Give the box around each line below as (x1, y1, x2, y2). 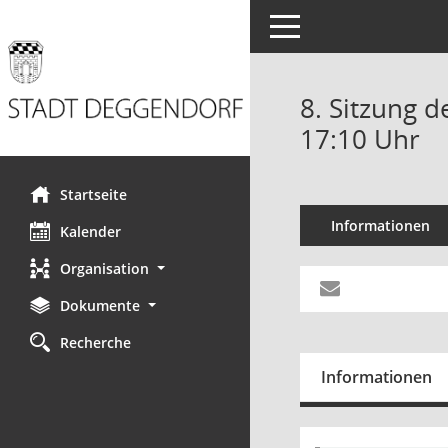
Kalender (60, 221, 121, 241)
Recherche (60, 332, 131, 352)
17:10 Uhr (300, 121, 420, 157)
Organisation (60, 258, 149, 278)
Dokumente (60, 295, 140, 315)
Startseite (60, 184, 127, 204)
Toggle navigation (269, 15, 387, 34)
